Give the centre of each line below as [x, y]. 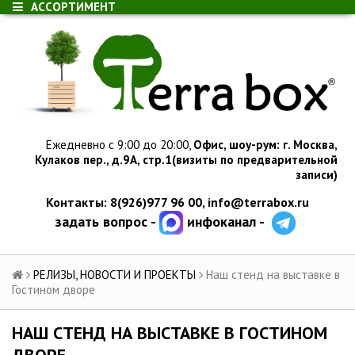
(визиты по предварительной [254, 159]
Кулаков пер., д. [78, 159]
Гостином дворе [53, 290]
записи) [316, 174]
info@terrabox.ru [258, 202]
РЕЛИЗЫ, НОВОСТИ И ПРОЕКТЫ [115, 275]
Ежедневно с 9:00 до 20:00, [119, 144]
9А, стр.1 [147, 159]
